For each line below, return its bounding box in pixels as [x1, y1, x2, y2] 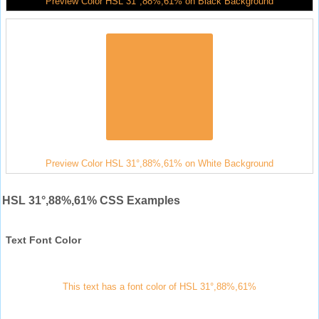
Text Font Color [6, 234, 81, 246]
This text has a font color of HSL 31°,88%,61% [63, 281, 256, 292]
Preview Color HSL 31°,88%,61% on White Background [46, 157, 273, 169]
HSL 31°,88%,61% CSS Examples [2, 194, 180, 206]
